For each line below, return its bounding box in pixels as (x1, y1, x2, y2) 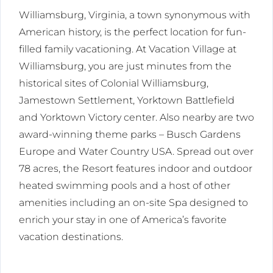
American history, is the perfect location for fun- (19, 26, 246, 38)
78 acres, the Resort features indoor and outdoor (19, 162, 252, 174)
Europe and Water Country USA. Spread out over (19, 145, 253, 157)
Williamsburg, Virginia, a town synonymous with (19, 9, 250, 21)
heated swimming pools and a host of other (19, 179, 230, 191)
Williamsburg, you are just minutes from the (19, 60, 232, 72)
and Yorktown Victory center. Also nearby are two (19, 111, 254, 123)
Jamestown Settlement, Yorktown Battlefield (19, 94, 235, 106)
